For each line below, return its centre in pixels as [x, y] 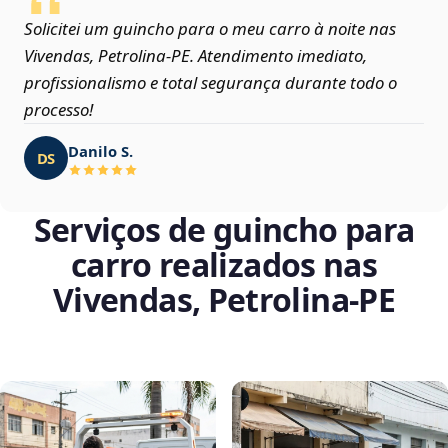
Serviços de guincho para [224, 230]
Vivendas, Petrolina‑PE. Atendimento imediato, [195, 56]
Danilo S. [100, 150]
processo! [58, 110]
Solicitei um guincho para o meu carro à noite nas [210, 29]
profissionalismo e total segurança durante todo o [210, 83]
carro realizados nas [224, 265]
